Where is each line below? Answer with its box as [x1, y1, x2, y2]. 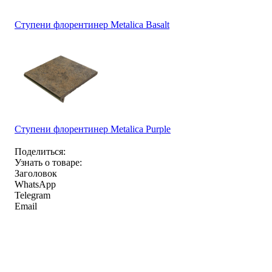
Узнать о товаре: [15, 157, 82, 168]
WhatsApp [15, 178, 56, 189]
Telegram [15, 189, 50, 200]
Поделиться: [15, 146, 66, 157]
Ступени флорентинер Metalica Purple [15, 123, 171, 134]
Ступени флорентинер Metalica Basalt [15, 19, 169, 30]
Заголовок [15, 168, 57, 178]
